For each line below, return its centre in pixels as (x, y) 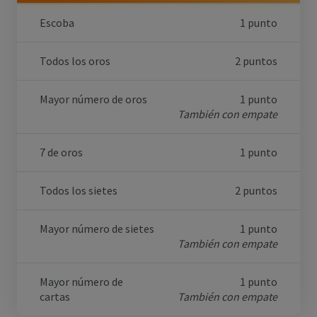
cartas (55, 297)
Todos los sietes (79, 191)
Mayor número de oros (93, 99)
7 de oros (61, 152)
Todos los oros (75, 61)
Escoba (57, 23)
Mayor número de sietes (97, 229)
